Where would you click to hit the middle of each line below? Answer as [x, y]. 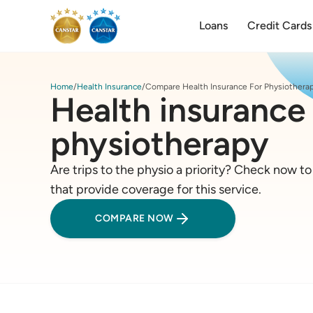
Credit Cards [279, 26]
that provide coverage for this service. [156, 189]
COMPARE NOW [134, 218]
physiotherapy [160, 143]
